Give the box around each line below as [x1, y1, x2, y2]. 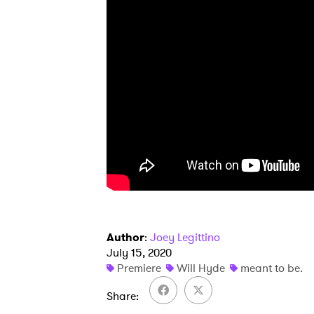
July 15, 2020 [107, 245, 172, 261]
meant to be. [240, 260, 303, 276]
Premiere [117, 260, 161, 276]
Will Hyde [177, 260, 225, 276]
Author [107, 229, 144, 245]
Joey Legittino [150, 229, 220, 245]
